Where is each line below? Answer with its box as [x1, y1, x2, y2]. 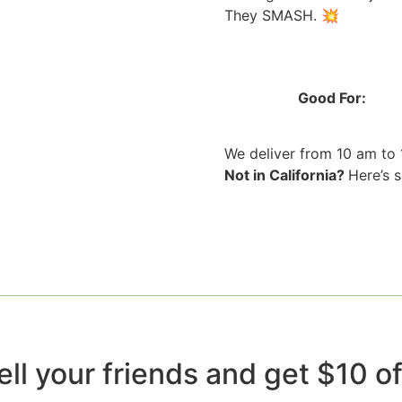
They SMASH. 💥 [224, 5, 340, 24]
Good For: [298, 88, 367, 107]
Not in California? [224, 165, 349, 184]
